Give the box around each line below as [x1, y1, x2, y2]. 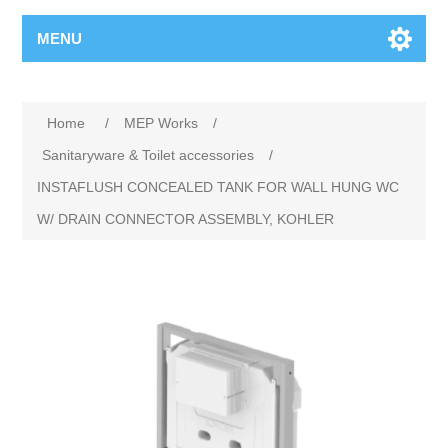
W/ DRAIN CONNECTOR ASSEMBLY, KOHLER [37, 211, 335, 227]
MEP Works [124, 115, 199, 131]
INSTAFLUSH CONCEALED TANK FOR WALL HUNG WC [37, 179, 400, 195]
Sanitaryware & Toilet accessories [42, 147, 255, 163]
